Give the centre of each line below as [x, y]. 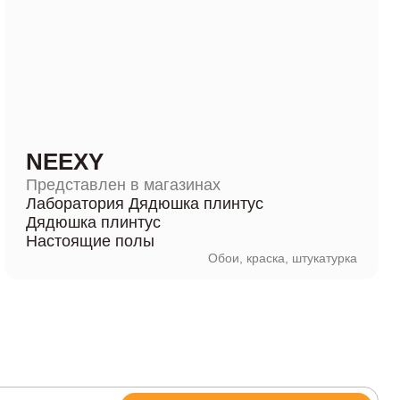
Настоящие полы [91, 241]
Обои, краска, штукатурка [282, 258]
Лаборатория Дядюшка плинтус [145, 204]
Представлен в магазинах [124, 185]
